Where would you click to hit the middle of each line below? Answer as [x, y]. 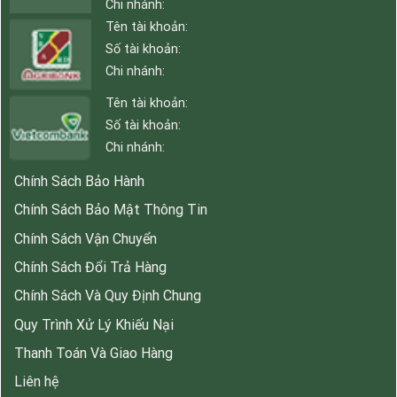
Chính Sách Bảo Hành [79, 181]
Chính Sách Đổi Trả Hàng [90, 267]
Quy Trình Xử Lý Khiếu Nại [93, 324]
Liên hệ [36, 382]
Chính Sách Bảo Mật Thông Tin [110, 210]
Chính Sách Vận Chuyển [85, 238]
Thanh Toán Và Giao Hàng [93, 354]
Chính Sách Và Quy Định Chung [107, 296]
